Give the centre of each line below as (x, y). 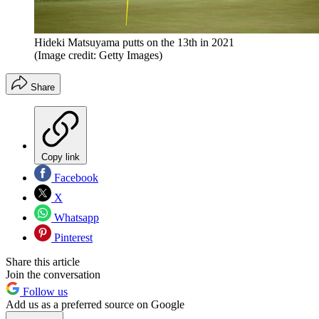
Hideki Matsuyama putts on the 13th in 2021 (134, 43)
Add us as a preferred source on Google (95, 305)
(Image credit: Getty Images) (98, 56)
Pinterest (72, 238)
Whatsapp (75, 218)
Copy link (61, 157)
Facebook (75, 178)
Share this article (43, 262)
